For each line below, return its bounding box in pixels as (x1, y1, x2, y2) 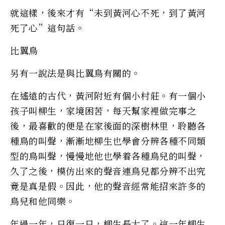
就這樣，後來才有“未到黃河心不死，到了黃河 (10, 6, 206, 19)
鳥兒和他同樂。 (10, 194, 75, 207)
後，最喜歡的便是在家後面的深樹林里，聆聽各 (10, 119, 206, 132)
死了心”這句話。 (10, 21, 85, 34)
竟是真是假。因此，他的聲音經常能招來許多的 (10, 179, 206, 192)
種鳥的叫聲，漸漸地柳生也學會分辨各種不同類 (10, 134, 206, 147)
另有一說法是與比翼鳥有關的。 (10, 66, 141, 79)
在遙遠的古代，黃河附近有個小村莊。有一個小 (10, 88, 206, 102)
